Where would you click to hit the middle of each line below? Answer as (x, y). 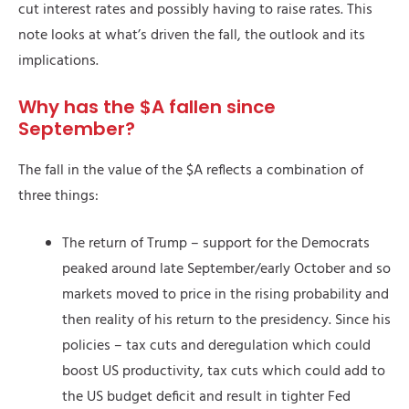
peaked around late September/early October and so (226, 270)
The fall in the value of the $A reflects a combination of (191, 171)
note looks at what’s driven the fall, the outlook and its (192, 36)
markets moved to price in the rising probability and (225, 295)
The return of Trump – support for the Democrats (216, 244)
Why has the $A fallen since (147, 107)
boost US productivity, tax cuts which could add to (224, 372)
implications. (58, 62)
